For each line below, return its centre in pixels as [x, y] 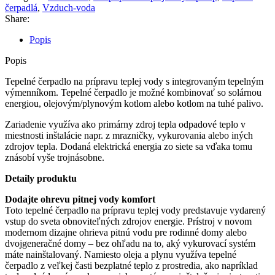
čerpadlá [21, 7]
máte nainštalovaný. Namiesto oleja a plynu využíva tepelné [121, 254]
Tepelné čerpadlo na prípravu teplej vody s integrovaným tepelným [134, 81]
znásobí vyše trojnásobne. [55, 157]
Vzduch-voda [69, 7]
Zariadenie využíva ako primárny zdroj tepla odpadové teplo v [125, 124]
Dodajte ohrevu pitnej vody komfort [80, 199]
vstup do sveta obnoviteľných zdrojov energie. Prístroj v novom [128, 221]
